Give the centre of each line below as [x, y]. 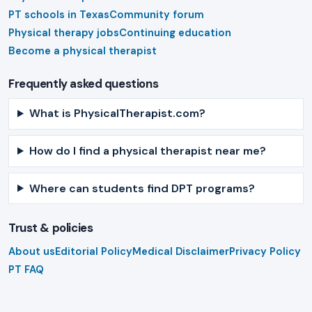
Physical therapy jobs [64, 33]
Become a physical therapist [83, 51]
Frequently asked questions [84, 84]
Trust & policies [51, 228]
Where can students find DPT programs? [142, 188]
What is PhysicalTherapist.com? [117, 114]
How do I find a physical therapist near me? [147, 151]
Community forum [157, 15]
